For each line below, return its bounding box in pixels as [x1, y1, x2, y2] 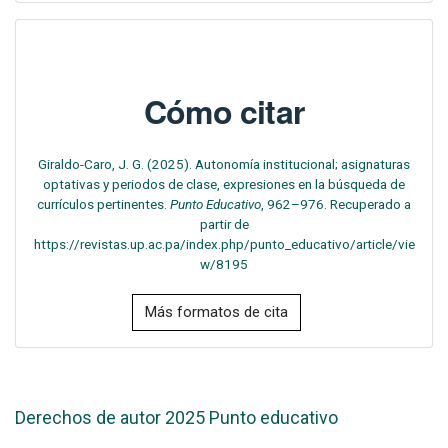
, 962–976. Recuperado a [261, 196, 411, 213]
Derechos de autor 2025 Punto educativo [15, 407, 338, 429]
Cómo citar [144, 88, 304, 135]
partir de [199, 216, 249, 233]
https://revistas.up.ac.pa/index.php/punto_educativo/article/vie [33, 236, 415, 253]
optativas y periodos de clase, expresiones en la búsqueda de [43, 176, 405, 193]
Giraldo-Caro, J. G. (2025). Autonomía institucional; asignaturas [38, 156, 410, 173]
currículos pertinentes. [37, 196, 170, 213]
